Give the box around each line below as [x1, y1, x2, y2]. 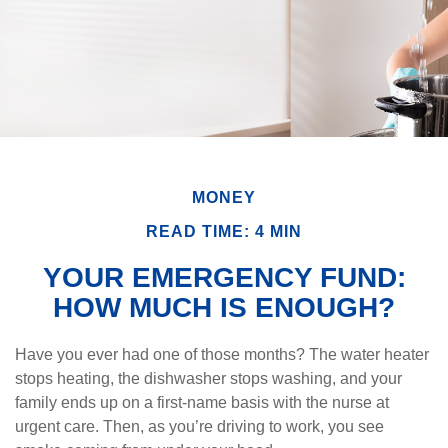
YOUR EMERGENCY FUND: [42, 262, 406, 293]
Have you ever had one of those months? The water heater [15, 346, 429, 363]
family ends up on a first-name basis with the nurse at [15, 394, 389, 411]
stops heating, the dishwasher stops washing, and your [15, 370, 402, 387]
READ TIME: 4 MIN [146, 223, 302, 240]
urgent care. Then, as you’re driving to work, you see [15, 418, 384, 435]
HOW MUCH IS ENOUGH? [53, 292, 395, 323]
